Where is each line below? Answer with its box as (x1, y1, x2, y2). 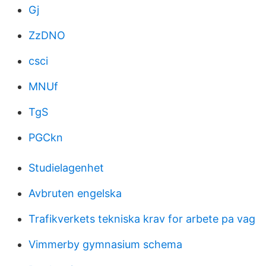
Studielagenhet (28, 161, 104, 174)
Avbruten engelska (28, 187, 122, 199)
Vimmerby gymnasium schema (28, 238, 182, 251)
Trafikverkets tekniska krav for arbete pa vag (28, 213, 255, 225)
